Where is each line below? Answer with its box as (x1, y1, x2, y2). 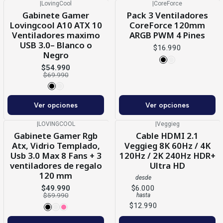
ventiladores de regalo (9, 160, 102, 172)
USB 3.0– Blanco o (19, 39, 92, 51)
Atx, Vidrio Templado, (11, 140, 100, 152)
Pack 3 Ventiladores (126, 9, 208, 21)
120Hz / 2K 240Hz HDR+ (119, 150, 216, 162)
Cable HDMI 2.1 (136, 130, 199, 142)
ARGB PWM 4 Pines (129, 29, 205, 41)
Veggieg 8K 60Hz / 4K (124, 140, 211, 152)
